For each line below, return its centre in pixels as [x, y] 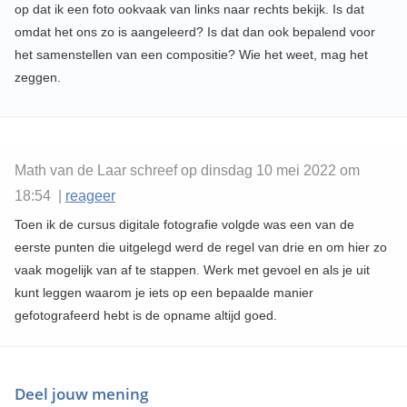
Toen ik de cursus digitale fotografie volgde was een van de [184, 224]
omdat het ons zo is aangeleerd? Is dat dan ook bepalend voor [194, 31]
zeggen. [37, 77]
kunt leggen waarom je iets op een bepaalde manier [164, 292]
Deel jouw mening [81, 393]
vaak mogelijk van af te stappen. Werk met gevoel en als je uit [192, 269]
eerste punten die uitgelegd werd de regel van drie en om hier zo [200, 247]
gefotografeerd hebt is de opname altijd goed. [145, 315]
